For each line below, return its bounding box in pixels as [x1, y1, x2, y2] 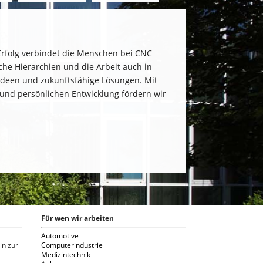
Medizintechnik [41, 249, 91, 259]
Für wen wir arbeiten [41, 213, 114, 223]
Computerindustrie [41, 240, 103, 250]
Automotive [41, 230, 79, 241]
